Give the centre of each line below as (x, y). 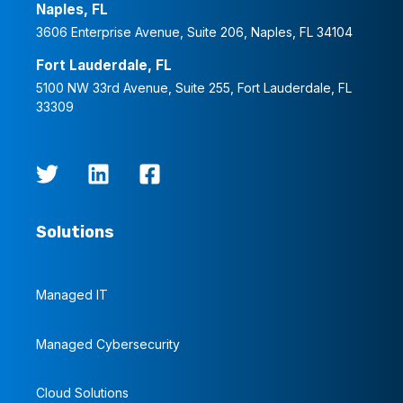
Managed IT (72, 295)
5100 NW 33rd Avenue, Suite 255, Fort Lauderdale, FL (194, 88)
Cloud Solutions (82, 392)
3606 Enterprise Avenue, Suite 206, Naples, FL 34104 (194, 32)
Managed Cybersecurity (108, 344)
